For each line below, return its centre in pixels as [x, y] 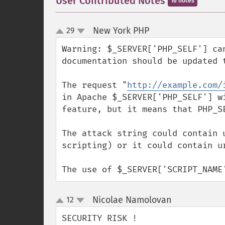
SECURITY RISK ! [99, 218]
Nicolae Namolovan [132, 200]
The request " [94, 85]
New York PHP [121, 31]
